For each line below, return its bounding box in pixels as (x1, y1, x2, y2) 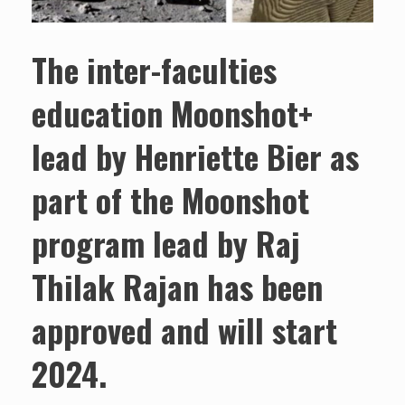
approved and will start (32, 305, 337, 353)
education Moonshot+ (32, 88, 313, 137)
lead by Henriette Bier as (32, 131, 359, 180)
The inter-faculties (32, 44, 277, 93)
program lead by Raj (32, 218, 300, 267)
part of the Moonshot (32, 174, 309, 223)
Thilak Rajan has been (32, 261, 323, 310)
